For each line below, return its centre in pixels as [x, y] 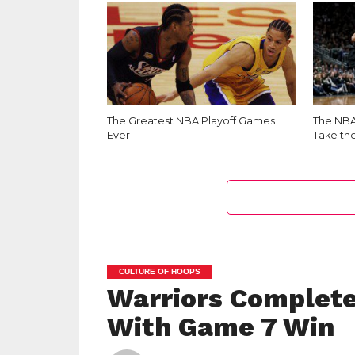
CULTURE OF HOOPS [159, 271]
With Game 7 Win [220, 326]
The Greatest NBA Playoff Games [191, 120]
